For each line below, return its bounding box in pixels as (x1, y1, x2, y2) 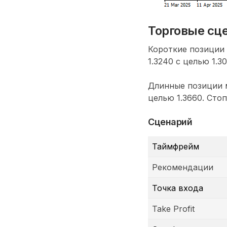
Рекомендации (152, 162, 213, 172)
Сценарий (148, 116, 193, 127)
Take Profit (152, 203, 195, 214)
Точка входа (152, 182, 203, 193)
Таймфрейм (152, 141, 199, 152)
